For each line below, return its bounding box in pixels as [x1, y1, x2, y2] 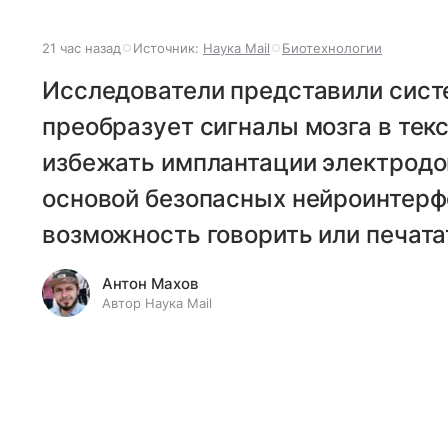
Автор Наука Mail [102, 294, 212, 311]
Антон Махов [102, 273, 198, 293]
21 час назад [42, 39, 121, 56]
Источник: [133, 39, 203, 56]
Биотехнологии [282, 39, 382, 56]
